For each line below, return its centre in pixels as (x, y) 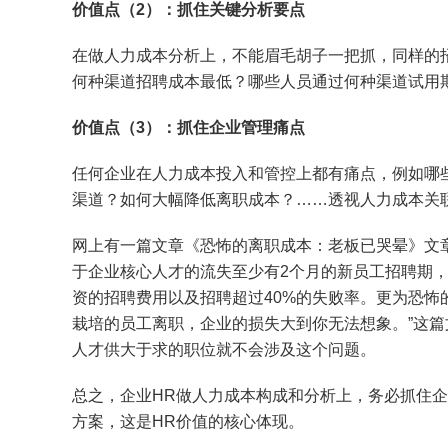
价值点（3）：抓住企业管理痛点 (188, 128)
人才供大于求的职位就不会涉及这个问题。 (224, 350)
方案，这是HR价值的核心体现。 (188, 422)
